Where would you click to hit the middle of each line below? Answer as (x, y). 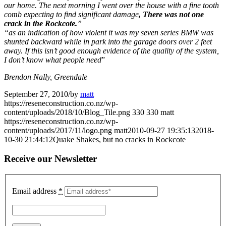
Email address (35, 191)
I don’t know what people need (53, 60)
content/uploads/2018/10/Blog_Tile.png (67, 112)
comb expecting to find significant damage (71, 14)
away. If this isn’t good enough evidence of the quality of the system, (111, 50)
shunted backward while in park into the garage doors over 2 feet (108, 41)
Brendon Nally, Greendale (46, 77)
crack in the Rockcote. (41, 23)
